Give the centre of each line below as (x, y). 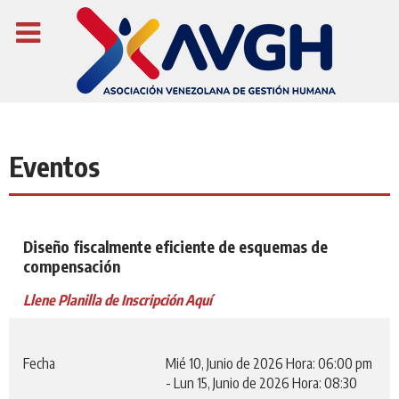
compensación (72, 266)
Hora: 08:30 (325, 383)
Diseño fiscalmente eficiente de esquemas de (175, 246)
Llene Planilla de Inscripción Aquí (118, 300)
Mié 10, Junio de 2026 (224, 364)
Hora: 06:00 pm (329, 364)
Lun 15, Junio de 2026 (232, 383)
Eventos (54, 166)
